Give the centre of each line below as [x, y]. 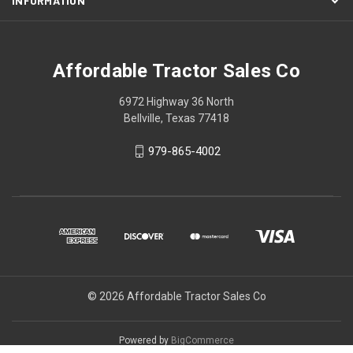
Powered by [145, 341]
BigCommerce [203, 341]
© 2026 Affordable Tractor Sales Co [176, 297]
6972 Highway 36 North [176, 101]
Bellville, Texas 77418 [176, 118]
